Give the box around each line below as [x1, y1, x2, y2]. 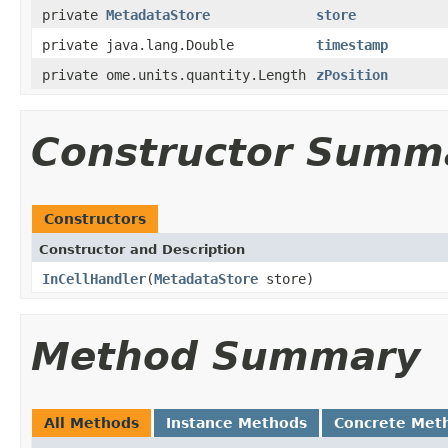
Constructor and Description [39, 241, 245, 257]
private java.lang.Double [42, 36, 234, 53]
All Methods [44, 414, 139, 431]
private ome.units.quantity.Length [42, 66, 306, 83]
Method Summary [31, 333, 420, 379]
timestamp [316, 36, 388, 53]
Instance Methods [166, 414, 307, 431]
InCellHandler [42, 270, 146, 287]
